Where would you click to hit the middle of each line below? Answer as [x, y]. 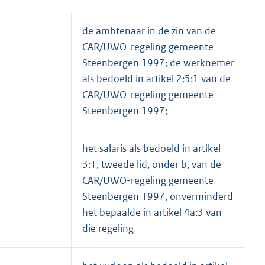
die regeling [108, 228]
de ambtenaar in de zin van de [149, 30]
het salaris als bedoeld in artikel [151, 148]
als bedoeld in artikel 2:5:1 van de [156, 78]
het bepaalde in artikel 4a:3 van [152, 212]
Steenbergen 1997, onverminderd [158, 196]
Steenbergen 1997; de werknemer [158, 62]
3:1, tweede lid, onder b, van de [152, 164]
